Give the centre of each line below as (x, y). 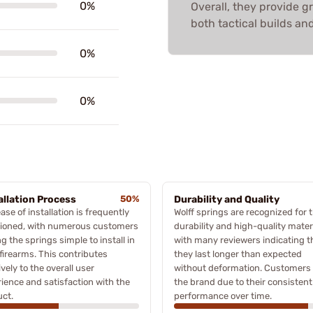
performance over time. (223, 296)
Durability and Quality (227, 199)
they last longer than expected (238, 254)
